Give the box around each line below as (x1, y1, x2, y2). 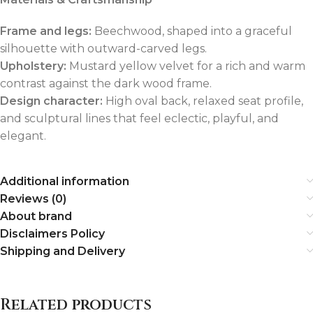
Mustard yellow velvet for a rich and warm (69, 59, 305, 73)
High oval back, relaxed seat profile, (105, 94, 303, 108)
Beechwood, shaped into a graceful (94, 24, 292, 38)
